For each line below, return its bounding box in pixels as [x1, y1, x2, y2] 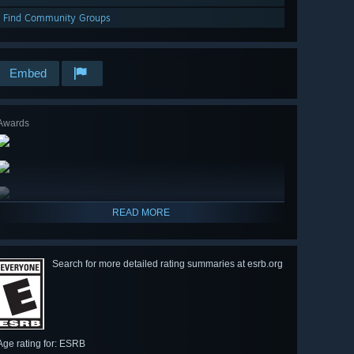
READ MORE [111, 207, 170, 219]
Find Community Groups [3, 12, 111, 24]
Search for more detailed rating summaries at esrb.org [52, 258, 283, 270]
